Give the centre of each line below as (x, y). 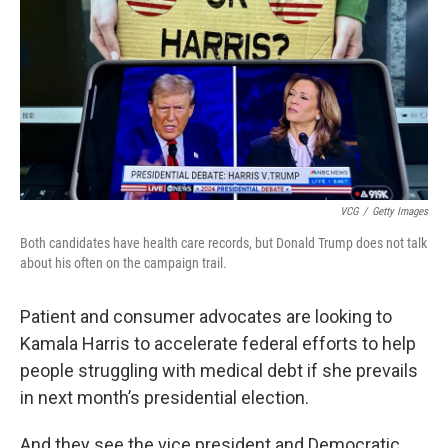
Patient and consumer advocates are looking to (206, 316)
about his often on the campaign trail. (123, 263)
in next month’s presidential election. (164, 397)
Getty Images (400, 211)
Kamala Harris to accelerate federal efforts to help (218, 343)
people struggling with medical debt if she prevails (219, 370)
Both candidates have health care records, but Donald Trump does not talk (223, 243)
